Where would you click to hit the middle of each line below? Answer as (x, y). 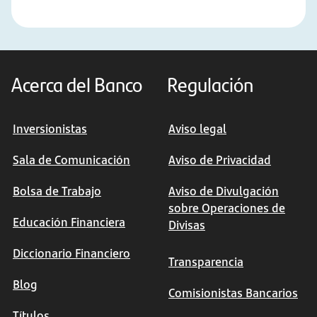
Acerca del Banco (77, 84)
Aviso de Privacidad (220, 160)
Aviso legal (197, 129)
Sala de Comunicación (71, 160)
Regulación (210, 84)
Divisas (187, 225)
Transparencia (206, 262)
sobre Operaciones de (227, 208)
